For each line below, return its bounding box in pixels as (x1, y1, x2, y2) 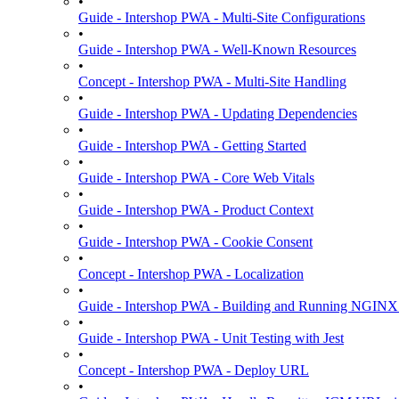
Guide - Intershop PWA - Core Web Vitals (78, 170, 314, 185)
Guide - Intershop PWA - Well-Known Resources (78, 42, 356, 57)
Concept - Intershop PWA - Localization (78, 266, 304, 281)
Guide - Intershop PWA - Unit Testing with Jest (78, 330, 344, 346)
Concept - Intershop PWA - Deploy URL (78, 362, 309, 378)
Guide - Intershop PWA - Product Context (78, 202, 313, 217)
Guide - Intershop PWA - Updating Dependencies (78, 106, 357, 121)
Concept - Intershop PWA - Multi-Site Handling (78, 74, 346, 89)
